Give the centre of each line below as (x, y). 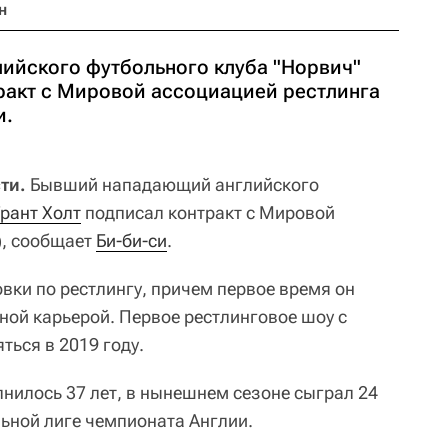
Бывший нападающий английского (172, 184)
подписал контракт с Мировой (208, 212)
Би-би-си (131, 240)
